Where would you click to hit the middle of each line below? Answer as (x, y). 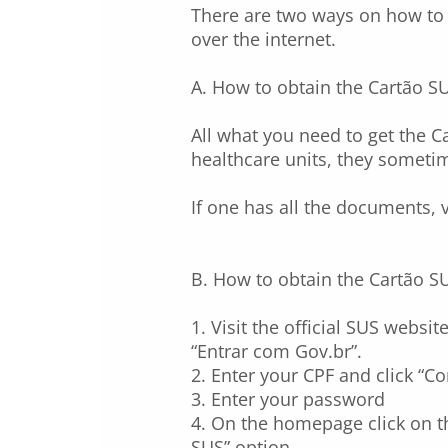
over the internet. (263, 39)
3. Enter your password (288, 399)
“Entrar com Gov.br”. (276, 351)
